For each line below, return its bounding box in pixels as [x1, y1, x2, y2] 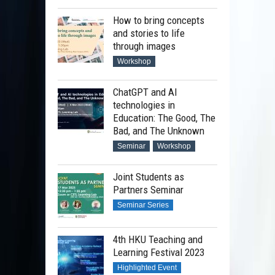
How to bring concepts [113, 14, 204, 27]
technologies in [113, 99, 175, 112]
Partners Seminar [113, 184, 184, 196]
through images [113, 40, 176, 53]
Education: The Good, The [113, 112, 215, 125]
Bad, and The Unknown [113, 125, 204, 137]
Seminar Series [117, 201, 169, 210]
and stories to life [113, 27, 185, 40]
